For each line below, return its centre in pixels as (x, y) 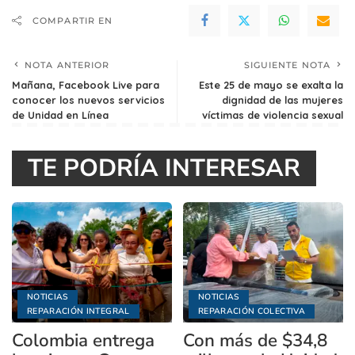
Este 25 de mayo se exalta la (271, 85)
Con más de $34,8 (255, 340)
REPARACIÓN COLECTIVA (252, 311)
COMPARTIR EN (73, 21)
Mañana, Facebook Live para (86, 85)
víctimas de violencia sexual (273, 115)
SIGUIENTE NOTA (287, 65)
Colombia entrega (83, 340)
